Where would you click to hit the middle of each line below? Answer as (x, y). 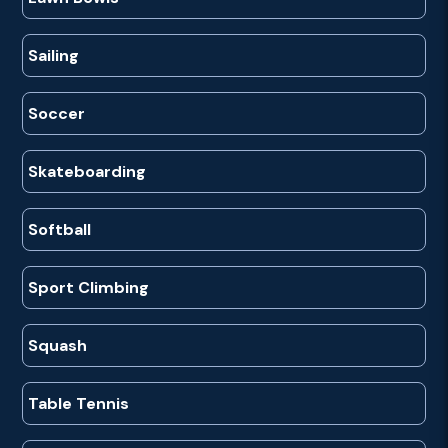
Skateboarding (89, 171)
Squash (58, 345)
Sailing (56, 55)
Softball (62, 229)
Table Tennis (81, 403)
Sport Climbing (91, 287)
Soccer (59, 113)
